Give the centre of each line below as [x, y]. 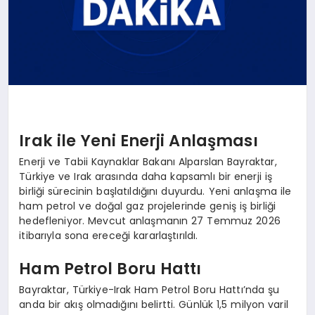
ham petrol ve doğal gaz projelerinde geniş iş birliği [148, 206]
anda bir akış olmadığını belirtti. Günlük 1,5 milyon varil [154, 304]
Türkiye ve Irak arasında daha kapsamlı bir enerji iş [146, 176]
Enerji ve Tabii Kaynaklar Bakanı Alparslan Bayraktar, [148, 161]
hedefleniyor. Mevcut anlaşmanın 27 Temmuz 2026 [150, 220]
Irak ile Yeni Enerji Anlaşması [139, 141]
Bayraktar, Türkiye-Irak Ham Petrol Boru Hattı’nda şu [149, 289]
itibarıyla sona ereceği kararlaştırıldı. [109, 235]
